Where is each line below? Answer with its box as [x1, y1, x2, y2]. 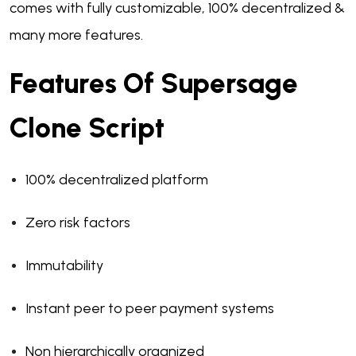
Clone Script [10, 111, 171, 145]
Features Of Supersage [10, 67, 298, 101]
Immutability [25, 257, 103, 275]
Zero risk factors [25, 214, 130, 232]
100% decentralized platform [25, 171, 208, 189]
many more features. [10, 26, 143, 44]
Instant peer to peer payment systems [25, 300, 274, 318]
